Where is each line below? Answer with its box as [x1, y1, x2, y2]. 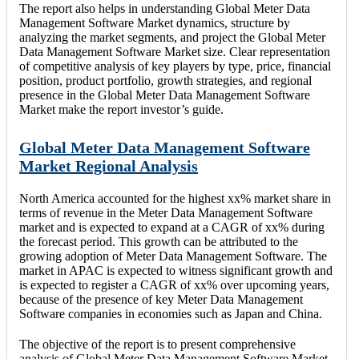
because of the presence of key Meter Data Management [19, 292, 303, 306]
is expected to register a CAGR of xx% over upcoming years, [19, 277, 329, 292]
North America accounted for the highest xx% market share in [19, 191, 331, 205]
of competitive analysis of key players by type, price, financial [19, 59, 331, 74]
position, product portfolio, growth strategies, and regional [19, 74, 312, 88]
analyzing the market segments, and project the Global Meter [19, 30, 325, 45]
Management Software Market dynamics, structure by [19, 16, 290, 30]
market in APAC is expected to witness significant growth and [19, 263, 333, 277]
